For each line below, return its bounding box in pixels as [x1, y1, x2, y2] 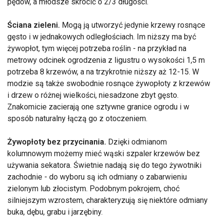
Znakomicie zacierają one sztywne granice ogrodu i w [7, 102, 189, 112]
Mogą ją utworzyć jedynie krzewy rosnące [60, 20, 205, 30]
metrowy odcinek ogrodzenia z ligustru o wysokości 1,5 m [7, 55, 205, 65]
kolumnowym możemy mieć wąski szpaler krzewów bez [7, 149, 200, 159]
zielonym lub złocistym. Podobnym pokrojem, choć [7, 184, 180, 194]
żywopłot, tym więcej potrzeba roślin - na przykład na [7, 44, 186, 54]
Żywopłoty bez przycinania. [7, 137, 106, 147]
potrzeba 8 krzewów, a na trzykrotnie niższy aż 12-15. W [7, 67, 199, 77]
